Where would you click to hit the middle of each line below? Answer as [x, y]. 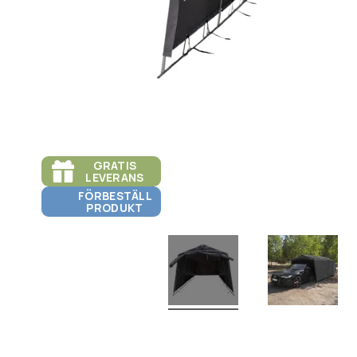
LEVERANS [115, 178]
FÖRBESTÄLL [116, 196]
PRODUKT [115, 208]
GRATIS [115, 166]
